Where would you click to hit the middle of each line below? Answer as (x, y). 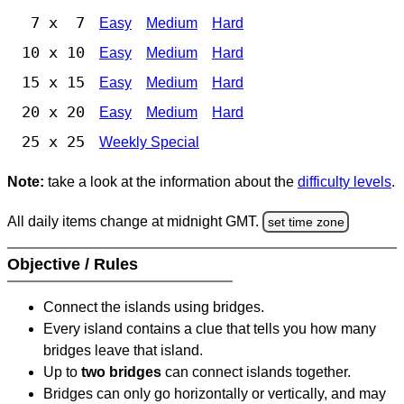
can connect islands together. (256, 372)
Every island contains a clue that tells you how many (210, 329)
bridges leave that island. (123, 351)
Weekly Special (149, 142)
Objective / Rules (75, 265)
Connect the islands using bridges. (154, 308)
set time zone (306, 221)
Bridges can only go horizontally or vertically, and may (215, 394)
